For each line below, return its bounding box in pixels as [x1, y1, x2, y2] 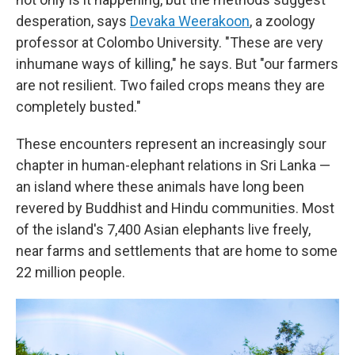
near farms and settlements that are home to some [16, 242, 338, 259]
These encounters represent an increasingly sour [16, 136, 326, 152]
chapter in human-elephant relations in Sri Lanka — [16, 157, 330, 174]
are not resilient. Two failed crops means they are [16, 77, 325, 94]
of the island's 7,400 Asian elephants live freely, [16, 221, 311, 238]
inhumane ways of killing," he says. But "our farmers [16, 55, 338, 72]
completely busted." [16, 98, 141, 115]
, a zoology [250, 13, 315, 29]
